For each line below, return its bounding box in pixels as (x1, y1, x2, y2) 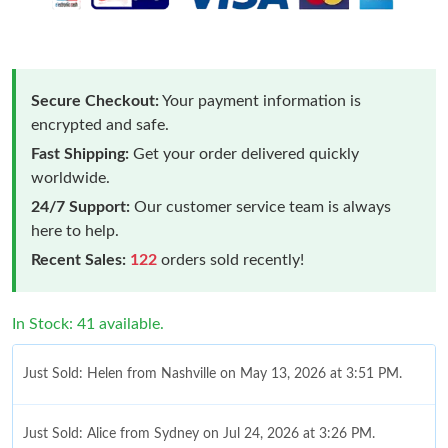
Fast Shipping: (31, 146, 129, 163)
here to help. (31, 223, 119, 240)
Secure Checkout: (31, 93, 159, 110)
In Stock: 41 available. (12, 316, 164, 333)
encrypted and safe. (31, 117, 169, 134)
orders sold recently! (157, 252, 304, 269)
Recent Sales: (31, 252, 126, 269)
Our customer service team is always (130, 199, 391, 216)
